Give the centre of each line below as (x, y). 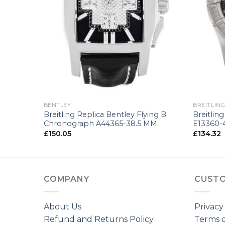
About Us (63, 206)
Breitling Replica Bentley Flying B (105, 114)
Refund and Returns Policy (99, 219)
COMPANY (67, 179)
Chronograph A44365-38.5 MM (100, 123)
